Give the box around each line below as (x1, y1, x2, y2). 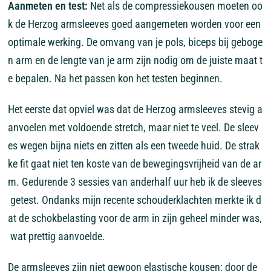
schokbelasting (31, 212, 96, 225)
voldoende (67, 121, 112, 134)
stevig (229, 103, 255, 116)
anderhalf (129, 175, 171, 189)
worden (190, 18, 222, 31)
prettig (28, 230, 56, 243)
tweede (168, 139, 198, 152)
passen (84, 72, 116, 85)
